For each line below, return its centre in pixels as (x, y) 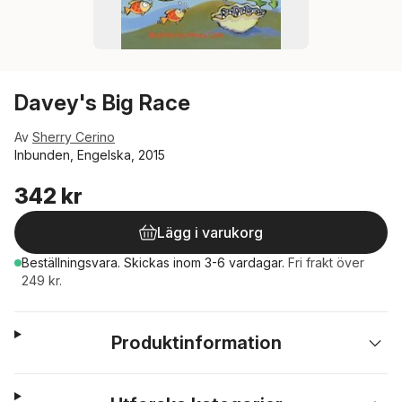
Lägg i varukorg (210, 232)
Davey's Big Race (102, 103)
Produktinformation (197, 343)
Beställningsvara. (73, 262)
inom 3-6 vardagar (227, 262)
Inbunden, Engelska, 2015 (90, 155)
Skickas (149, 262)
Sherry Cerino (74, 137)
